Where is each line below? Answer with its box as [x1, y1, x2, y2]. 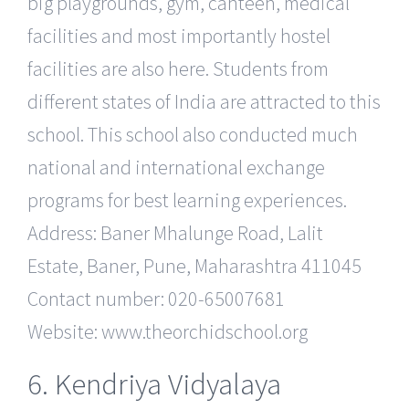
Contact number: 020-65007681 [27, 285, 285, 311]
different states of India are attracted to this [27, 88, 381, 114]
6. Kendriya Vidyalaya [27, 364, 281, 403]
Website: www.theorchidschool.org [27, 318, 308, 344]
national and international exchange [27, 153, 325, 180]
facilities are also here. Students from [27, 55, 329, 81]
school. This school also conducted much [27, 121, 358, 147]
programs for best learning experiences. [27, 186, 347, 213]
